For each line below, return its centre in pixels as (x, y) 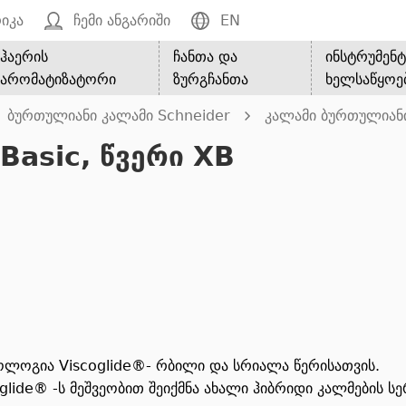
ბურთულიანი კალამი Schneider (119, 116)
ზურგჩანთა (211, 79)
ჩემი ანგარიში (122, 20)
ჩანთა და (206, 57)
